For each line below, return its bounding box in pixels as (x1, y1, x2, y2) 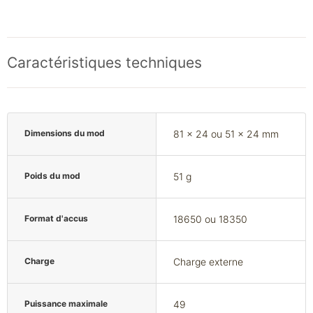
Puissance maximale (24, 298, 108, 310)
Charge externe (173, 256, 243, 268)
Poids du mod (24, 170, 80, 182)
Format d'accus (24, 213, 88, 224)
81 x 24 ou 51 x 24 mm (173, 128, 279, 140)
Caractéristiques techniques (7, 54, 202, 72)
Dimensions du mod (24, 128, 105, 139)
